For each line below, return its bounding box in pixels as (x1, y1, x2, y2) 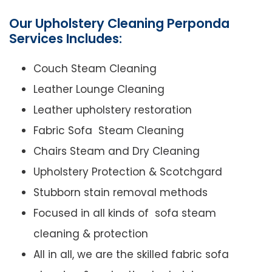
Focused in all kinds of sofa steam (33, 206, 216, 221)
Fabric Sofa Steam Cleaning (33, 123, 184, 138)
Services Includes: (9, 30, 122, 48)
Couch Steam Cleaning (33, 61, 157, 76)
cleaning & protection (33, 226, 148, 242)
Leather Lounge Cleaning (33, 82, 165, 97)
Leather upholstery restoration (33, 103, 192, 118)
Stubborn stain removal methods (33, 185, 208, 200)
